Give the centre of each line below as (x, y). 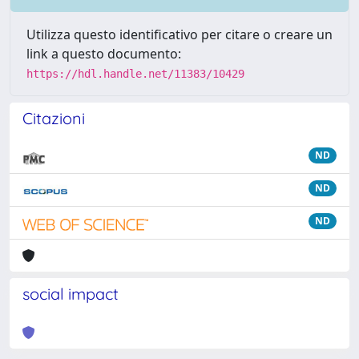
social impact (71, 294)
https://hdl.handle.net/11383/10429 (135, 74)
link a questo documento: (104, 54)
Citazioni (54, 118)
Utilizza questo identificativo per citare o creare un (179, 34)
